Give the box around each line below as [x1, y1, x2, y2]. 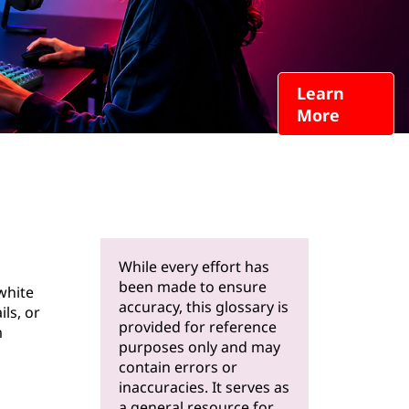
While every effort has [119, 257, 269, 277]
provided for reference [119, 317, 277, 337]
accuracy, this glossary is [119, 297, 288, 317]
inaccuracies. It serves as [119, 377, 289, 397]
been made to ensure [119, 277, 267, 297]
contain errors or [119, 357, 237, 377]
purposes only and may [119, 337, 280, 357]
